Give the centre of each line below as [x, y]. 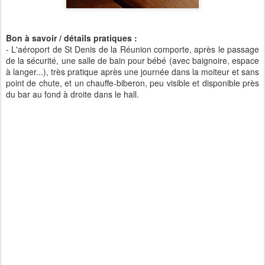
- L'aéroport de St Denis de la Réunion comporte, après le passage [132, 49]
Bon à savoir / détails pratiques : [72, 38]
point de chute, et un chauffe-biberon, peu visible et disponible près [132, 83]
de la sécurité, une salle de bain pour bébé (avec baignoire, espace [132, 60]
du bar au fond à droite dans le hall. [72, 94]
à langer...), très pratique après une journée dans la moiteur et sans [132, 72]
